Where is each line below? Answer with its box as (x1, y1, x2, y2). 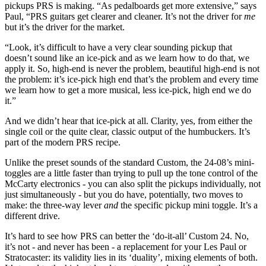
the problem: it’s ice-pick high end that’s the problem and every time (5, 74, 258, 85)
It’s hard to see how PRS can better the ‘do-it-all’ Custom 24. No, (5, 231, 249, 242)
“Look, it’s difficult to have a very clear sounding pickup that (5, 42, 232, 53)
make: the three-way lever (5, 200, 104, 211)
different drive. (5, 211, 62, 221)
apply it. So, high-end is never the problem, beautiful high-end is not (5, 64, 259, 74)
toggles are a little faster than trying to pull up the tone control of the (5, 168, 258, 179)
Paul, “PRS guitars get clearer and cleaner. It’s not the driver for (5, 11, 244, 22)
